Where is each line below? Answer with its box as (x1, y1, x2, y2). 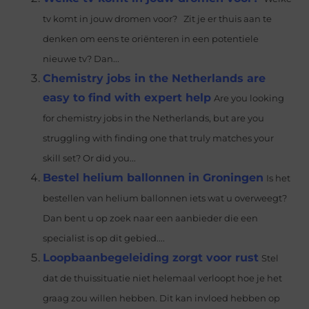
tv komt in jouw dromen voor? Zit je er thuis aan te (43, 14, 272, 24)
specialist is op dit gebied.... (43, 233, 166, 243)
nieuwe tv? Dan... (43, 54, 120, 64)
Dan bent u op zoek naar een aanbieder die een (43, 213, 259, 223)
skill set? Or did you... (43, 153, 137, 163)
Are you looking (214, 93, 285, 103)
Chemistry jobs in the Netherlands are (43, 72, 266, 85)
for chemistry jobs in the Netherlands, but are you (43, 113, 265, 123)
